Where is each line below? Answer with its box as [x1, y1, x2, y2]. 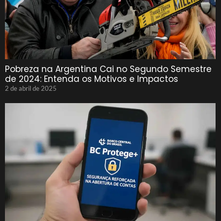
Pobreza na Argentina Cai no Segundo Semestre [5, 63, 212, 75]
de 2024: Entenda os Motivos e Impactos [5, 73, 178, 85]
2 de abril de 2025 [5, 84, 57, 92]
